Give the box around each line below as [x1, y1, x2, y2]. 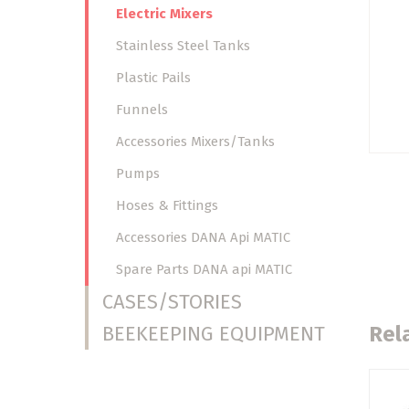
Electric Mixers [116, 5, 214, 22]
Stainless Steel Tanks [116, 37, 251, 54]
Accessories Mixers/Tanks [116, 133, 276, 150]
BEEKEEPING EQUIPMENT [102, 321, 326, 346]
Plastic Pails [116, 69, 192, 86]
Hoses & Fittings [116, 197, 219, 214]
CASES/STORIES [102, 289, 243, 314]
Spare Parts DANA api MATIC [116, 261, 293, 278]
